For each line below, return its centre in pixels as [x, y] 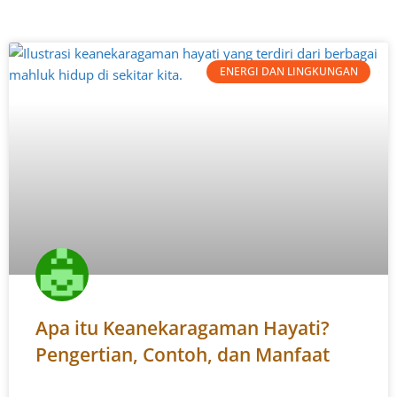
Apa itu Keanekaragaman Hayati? [183, 328]
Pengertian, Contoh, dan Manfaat [183, 354]
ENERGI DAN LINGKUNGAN [288, 72]
